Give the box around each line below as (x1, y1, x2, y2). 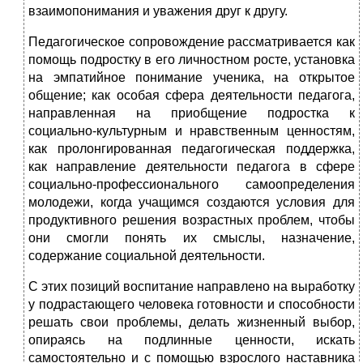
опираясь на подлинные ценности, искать (28, 333, 355, 348)
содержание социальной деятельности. (28, 249, 265, 263)
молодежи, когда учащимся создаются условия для (28, 195, 355, 210)
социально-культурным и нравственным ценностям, (28, 124, 355, 139)
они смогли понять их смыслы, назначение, (28, 231, 355, 246)
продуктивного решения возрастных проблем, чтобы (28, 213, 355, 228)
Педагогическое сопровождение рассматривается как (28, 35, 355, 49)
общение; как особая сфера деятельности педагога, (28, 88, 355, 103)
